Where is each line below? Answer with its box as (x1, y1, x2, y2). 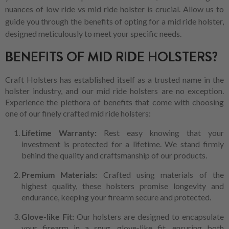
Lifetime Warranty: (21, 128, 104, 138)
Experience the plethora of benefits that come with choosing (5, 97, 224, 107)
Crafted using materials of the (97, 170, 224, 180)
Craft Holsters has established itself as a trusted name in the (5, 75, 224, 85)
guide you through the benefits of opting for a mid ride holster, (5, 16, 224, 27)
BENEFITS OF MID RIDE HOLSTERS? (5, 48, 218, 67)
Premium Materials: (21, 170, 98, 180)
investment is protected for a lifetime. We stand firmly (21, 139, 224, 149)
